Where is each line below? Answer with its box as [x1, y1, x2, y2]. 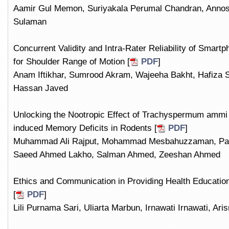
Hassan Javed [13, 83, 68, 93]
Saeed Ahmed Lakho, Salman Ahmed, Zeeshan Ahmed [13, 150, 220, 159]
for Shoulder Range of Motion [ [13, 57, 130, 66]
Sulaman [13, 17, 47, 27]
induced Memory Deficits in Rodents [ [13, 123, 157, 133]
